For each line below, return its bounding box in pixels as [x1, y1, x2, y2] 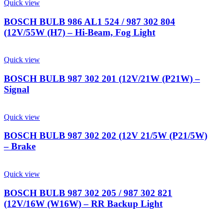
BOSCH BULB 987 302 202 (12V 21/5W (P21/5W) [4, 130, 207, 141]
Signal [4, 84, 29, 94]
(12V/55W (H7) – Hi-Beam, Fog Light [4, 27, 155, 37]
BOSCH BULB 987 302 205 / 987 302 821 [4, 187, 172, 198]
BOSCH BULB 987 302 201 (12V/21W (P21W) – [4, 73, 200, 84]
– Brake [4, 141, 36, 152]
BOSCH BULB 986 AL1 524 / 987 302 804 [4, 16, 175, 27]
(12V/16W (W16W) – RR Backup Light [4, 198, 163, 209]
